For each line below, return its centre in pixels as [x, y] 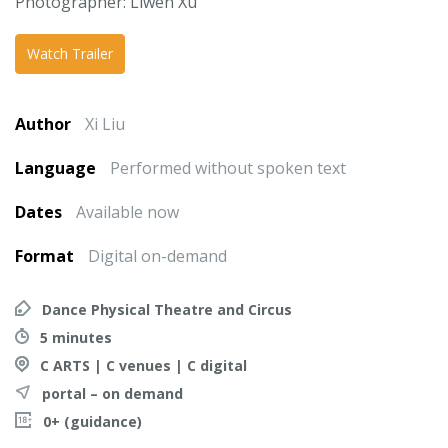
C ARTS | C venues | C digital [143, 365]
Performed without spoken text [228, 168]
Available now [127, 212]
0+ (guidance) [92, 421]
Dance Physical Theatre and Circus [167, 309]
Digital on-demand [157, 256]
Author [45, 124]
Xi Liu [105, 124]
